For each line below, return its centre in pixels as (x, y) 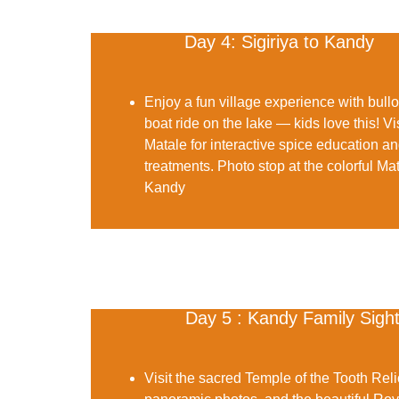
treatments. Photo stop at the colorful (261, 166)
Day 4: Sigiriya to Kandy (279, 41)
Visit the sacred (195, 379)
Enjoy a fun (182, 102)
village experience (277, 102)
